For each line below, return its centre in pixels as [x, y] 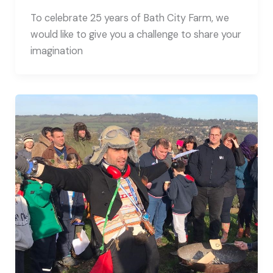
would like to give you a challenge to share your [136, 35]
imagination [56, 51]
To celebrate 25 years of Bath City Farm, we [129, 18]
